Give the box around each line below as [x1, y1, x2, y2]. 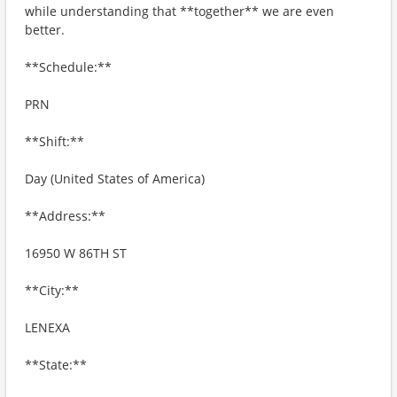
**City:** [25, 282, 79, 299]
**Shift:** [25, 133, 84, 150]
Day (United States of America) [25, 170, 205, 187]
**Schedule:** [25, 58, 112, 75]
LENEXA [25, 319, 70, 336]
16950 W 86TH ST [25, 245, 127, 261]
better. [25, 21, 65, 38]
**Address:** [25, 207, 105, 224]
